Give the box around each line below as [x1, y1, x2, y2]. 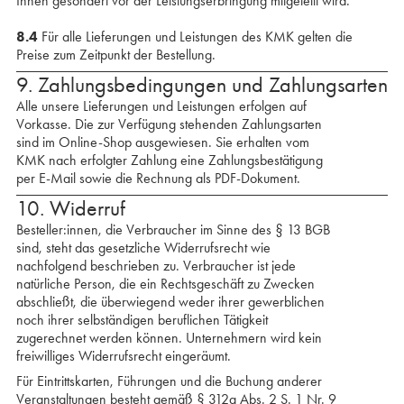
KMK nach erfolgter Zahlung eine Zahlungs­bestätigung [15, 151, 323, 169]
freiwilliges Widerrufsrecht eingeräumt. [15, 347, 231, 364]
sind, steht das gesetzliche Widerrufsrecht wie [15, 239, 271, 256]
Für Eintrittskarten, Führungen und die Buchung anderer [15, 372, 322, 390]
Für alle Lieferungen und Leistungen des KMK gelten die [37, 28, 353, 45]
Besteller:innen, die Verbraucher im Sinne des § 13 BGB [15, 221, 330, 238]
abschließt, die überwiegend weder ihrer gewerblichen [15, 293, 325, 310]
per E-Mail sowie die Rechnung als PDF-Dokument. [15, 170, 304, 187]
